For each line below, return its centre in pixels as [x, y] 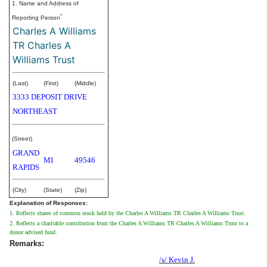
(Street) [22, 138]
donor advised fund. [33, 232]
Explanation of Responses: [49, 203]
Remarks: [27, 243]
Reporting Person [36, 17]
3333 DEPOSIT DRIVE [50, 97]
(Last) [20, 83]
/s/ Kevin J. [177, 259]
